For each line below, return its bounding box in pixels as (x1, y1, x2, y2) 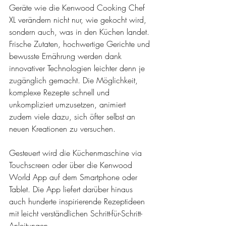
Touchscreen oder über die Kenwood (9, 159, 135, 171)
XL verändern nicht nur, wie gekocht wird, (9, 14, 149, 26)
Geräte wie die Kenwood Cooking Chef (9, 2, 147, 14)
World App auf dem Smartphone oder (9, 172, 140, 183)
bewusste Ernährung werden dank (9, 50, 124, 62)
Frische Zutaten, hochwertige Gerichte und (9, 38, 152, 50)
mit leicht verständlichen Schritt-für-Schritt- (9, 208, 142, 219)
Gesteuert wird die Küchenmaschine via (9, 147, 144, 159)
